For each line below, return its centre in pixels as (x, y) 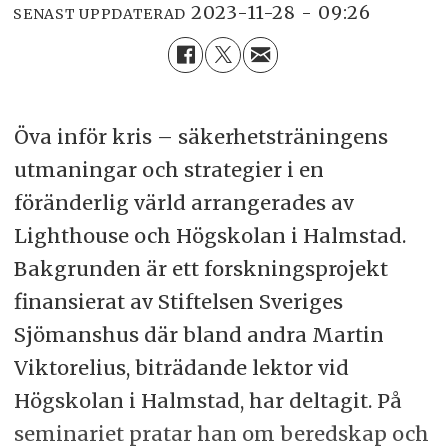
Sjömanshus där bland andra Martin (198, 335)
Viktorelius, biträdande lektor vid (181, 368)
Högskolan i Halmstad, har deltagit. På (207, 401)
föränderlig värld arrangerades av (183, 203)
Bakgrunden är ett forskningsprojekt (200, 269)
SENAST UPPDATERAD (100, 13)
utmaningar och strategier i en (168, 170)
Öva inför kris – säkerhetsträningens (200, 137)
